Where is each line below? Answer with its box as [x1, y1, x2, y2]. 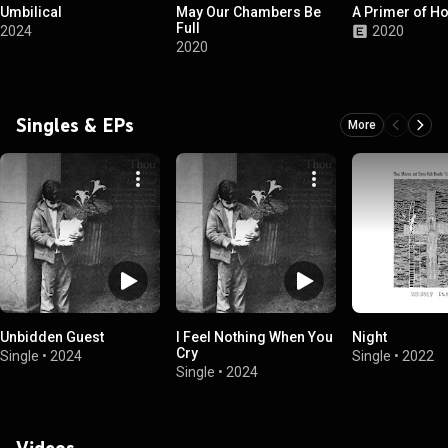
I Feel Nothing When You [176, 328, 333, 345]
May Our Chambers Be [176, 4, 321, 20]
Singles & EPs [16, 112, 134, 137]
